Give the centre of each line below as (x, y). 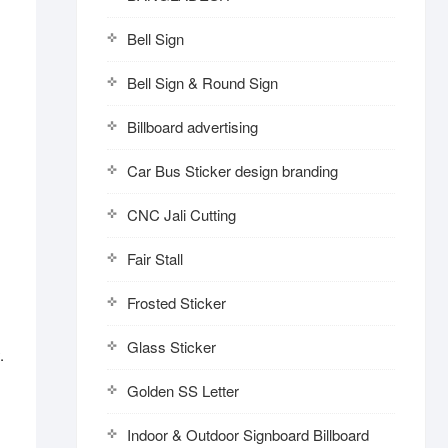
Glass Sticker (171, 346)
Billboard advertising (192, 126)
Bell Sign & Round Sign (202, 82)
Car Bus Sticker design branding (232, 170)
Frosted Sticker (176, 302)
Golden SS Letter (183, 390)
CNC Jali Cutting (181, 214)
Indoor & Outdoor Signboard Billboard (248, 434)
